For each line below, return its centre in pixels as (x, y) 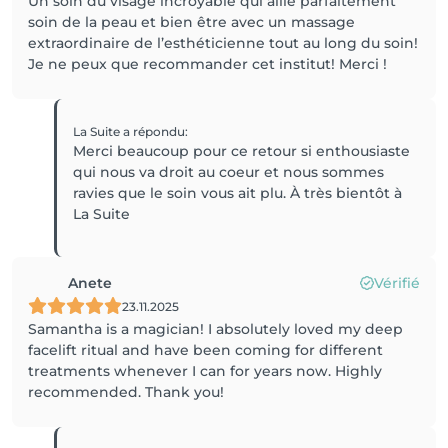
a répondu (154, 131)
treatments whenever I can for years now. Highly (205, 371)
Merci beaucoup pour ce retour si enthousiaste (242, 151)
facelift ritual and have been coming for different (205, 350)
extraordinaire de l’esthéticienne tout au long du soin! (223, 43)
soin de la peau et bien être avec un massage (191, 22)
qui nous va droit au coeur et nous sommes (229, 172)
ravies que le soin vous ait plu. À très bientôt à (238, 193)
